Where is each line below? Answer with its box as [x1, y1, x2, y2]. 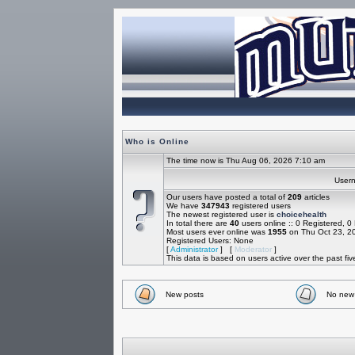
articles [301, 193, 330, 201]
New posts [165, 290, 204, 299]
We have [166, 201, 201, 210]
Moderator [234, 245, 272, 254]
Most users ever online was [166, 227, 268, 236]
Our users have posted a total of [166, 193, 288, 201]
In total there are [166, 219, 230, 227]
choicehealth [276, 210, 326, 219]
